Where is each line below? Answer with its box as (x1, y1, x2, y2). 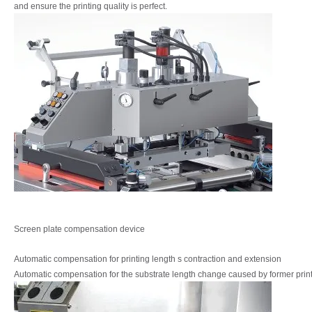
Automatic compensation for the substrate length (14, 270, 198, 280)
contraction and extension (184, 254, 281, 265)
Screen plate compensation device (14, 224, 145, 235)
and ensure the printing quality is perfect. (14, 1, 167, 12)
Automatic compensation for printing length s (14, 254, 184, 265)
